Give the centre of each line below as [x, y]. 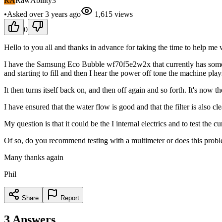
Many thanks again [34, 157]
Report [69, 198]
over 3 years [48, 14]
